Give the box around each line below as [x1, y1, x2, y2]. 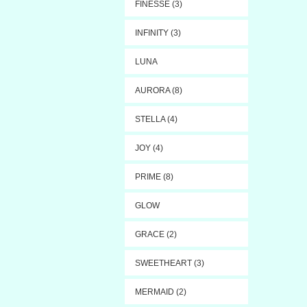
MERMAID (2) [135, 287, 186, 296]
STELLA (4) [135, 114, 177, 123]
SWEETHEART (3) [135, 258, 204, 267]
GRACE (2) [135, 230, 177, 238]
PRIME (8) [135, 172, 173, 181]
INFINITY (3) [135, 28, 181, 37]
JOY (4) [135, 143, 163, 152]
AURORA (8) [135, 86, 182, 95]
